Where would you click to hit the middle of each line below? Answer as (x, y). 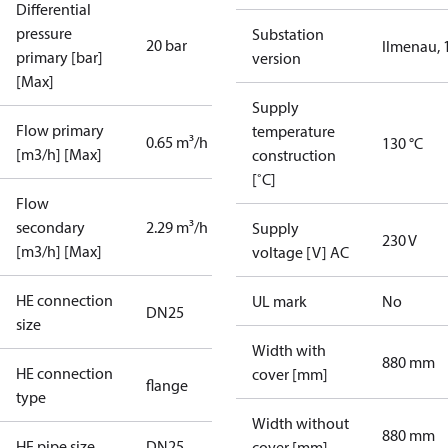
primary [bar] (59, 57)
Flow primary (60, 130)
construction (294, 155)
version (276, 58)
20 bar (166, 45)
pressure (44, 33)
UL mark (279, 301)
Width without (300, 423)
